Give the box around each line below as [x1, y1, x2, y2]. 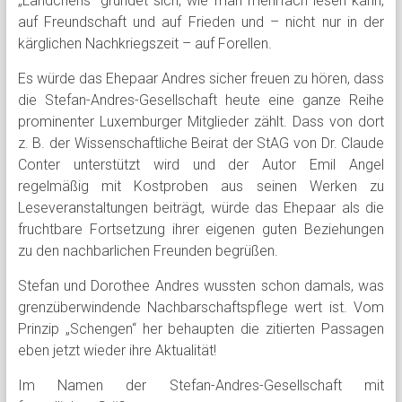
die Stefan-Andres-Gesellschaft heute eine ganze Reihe [17, 92, 385, 109]
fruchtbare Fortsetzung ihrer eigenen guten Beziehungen [17, 221, 385, 238]
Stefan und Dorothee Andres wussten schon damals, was [17, 277, 385, 294]
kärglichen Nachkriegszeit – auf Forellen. [17, 35, 272, 52]
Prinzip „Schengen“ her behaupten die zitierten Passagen [17, 320, 385, 337]
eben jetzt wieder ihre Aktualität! [17, 342, 216, 359]
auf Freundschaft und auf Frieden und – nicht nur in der [17, 13, 385, 31]
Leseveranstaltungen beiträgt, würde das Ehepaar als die [17, 199, 385, 216]
